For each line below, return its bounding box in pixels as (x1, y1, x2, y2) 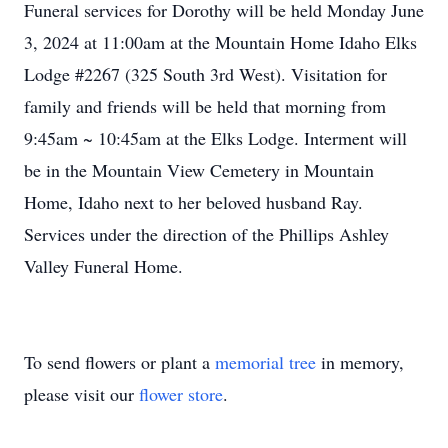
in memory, (316, 350, 404, 374)
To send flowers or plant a (24, 350, 215, 374)
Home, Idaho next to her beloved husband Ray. (24, 190, 363, 214)
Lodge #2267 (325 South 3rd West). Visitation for (24, 62, 387, 86)
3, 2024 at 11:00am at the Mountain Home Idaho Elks (24, 30, 417, 54)
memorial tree (215, 350, 316, 374)
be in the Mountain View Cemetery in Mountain (24, 158, 374, 182)
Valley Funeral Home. (24, 254, 183, 278)
